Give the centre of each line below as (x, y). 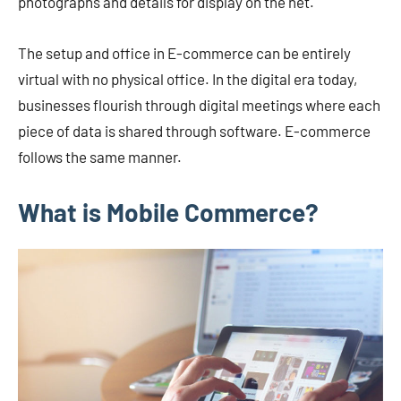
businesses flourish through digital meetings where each (199, 105)
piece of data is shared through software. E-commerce (194, 131)
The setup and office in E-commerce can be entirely (184, 53)
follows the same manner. (101, 157)
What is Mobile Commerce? (171, 213)
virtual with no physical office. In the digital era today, (188, 79)
